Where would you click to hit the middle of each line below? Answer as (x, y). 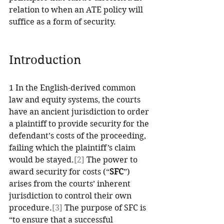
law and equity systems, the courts (76, 100)
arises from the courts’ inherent (71, 184)
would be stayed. (41, 160)
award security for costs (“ (59, 172)
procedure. (30, 208)
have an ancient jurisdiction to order (80, 112)
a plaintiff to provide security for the (80, 124)
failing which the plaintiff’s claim (73, 148)
